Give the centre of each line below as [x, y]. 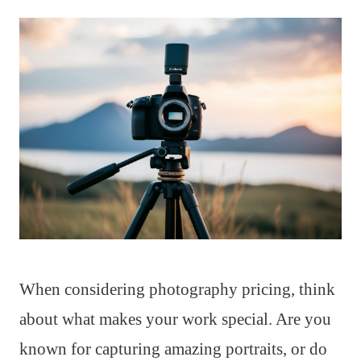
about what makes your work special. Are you [175, 319]
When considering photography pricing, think [177, 289]
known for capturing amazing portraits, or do [173, 349]
